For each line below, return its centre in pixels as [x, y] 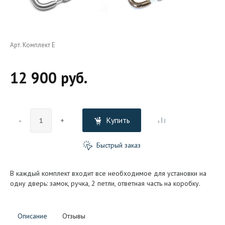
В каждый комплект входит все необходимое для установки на [108, 173]
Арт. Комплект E [33, 45]
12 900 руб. [49, 78]
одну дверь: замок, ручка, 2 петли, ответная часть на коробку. [105, 183]
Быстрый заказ [118, 145]
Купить [118, 120]
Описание [32, 216]
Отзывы [74, 216]
